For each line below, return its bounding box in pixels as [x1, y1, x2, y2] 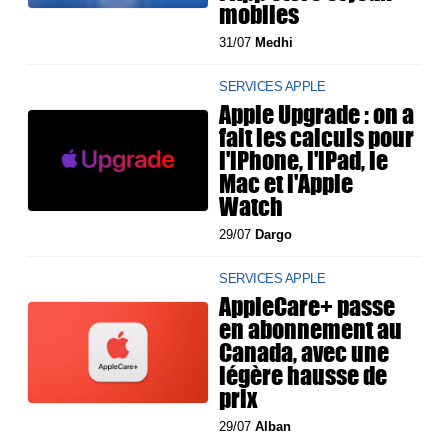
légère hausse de [219, 357, 388, 394]
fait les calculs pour [219, 119, 415, 156]
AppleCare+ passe [219, 288, 396, 325]
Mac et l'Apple [219, 165, 354, 202]
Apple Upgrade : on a [219, 96, 415, 133]
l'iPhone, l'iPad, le [219, 142, 389, 179]
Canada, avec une [219, 334, 390, 371]
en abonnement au [219, 311, 403, 348]
